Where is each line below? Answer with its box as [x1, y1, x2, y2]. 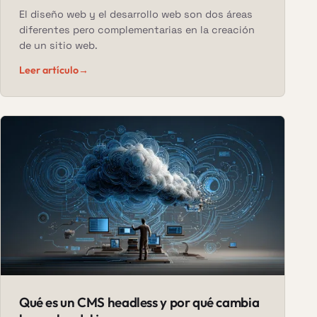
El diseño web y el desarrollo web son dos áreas [18, 8, 253, 21]
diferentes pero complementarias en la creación [18, 23, 255, 37]
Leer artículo [18, 64, 79, 77]
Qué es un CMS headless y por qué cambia [18, 293, 260, 311]
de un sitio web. [18, 39, 98, 52]
